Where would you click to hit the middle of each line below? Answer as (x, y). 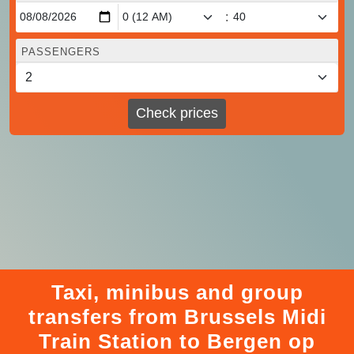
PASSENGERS (61, 51)
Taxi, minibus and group (177, 292)
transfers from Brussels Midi (177, 316)
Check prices (177, 113)
